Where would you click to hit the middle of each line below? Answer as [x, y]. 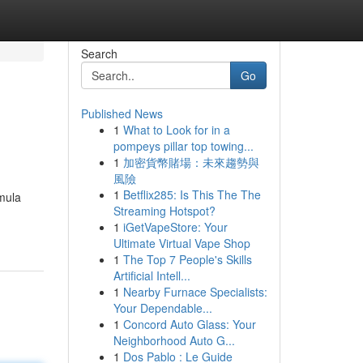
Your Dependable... [162, 308]
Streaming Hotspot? [164, 211]
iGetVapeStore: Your [175, 227]
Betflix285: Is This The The [192, 194]
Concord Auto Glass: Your [189, 324]
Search [99, 53]
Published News [122, 113]
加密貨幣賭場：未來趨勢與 [191, 162]
